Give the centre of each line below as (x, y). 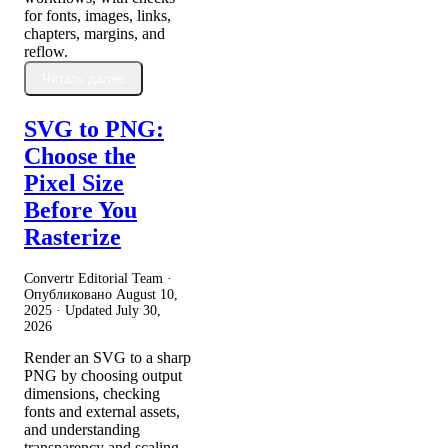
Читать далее (83, 79)
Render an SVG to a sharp (107, 358)
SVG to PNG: (94, 129)
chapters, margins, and (94, 34)
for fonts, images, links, (97, 16)
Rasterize (72, 237)
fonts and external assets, (102, 412)
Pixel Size (74, 183)
